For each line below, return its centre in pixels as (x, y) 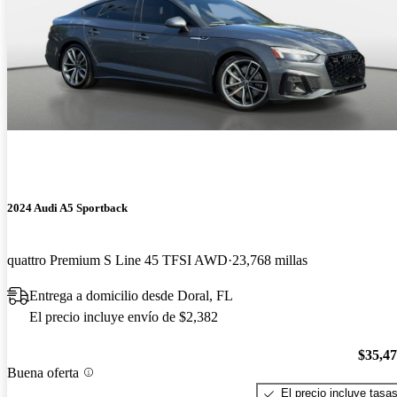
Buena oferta (43, 372)
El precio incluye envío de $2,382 (124, 317)
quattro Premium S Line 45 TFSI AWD (117, 261)
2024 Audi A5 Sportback (67, 208)
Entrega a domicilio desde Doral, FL (131, 296)
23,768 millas (270, 261)
